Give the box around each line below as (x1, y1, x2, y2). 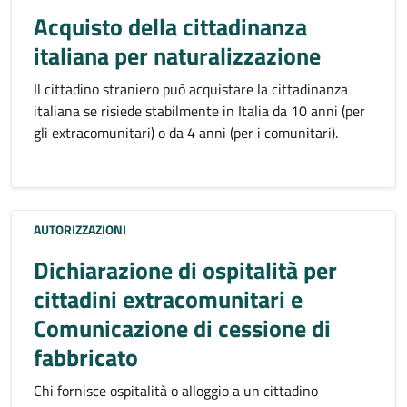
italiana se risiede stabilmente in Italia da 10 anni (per (34, 99, 365, 122)
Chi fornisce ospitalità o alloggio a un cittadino (34, 379, 318, 402)
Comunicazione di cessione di (34, 310, 331, 346)
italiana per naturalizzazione (34, 37, 321, 74)
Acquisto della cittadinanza (34, 8, 307, 45)
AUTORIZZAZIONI (34, 219, 126, 239)
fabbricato (34, 339, 138, 375)
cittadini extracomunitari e (34, 281, 303, 317)
